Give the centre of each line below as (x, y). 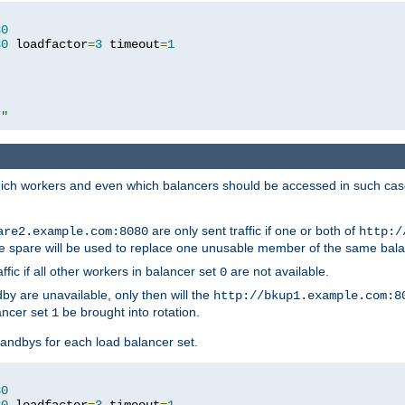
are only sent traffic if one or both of (254, 231)
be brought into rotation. (129, 312)
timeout (131, 44)
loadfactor (48, 44)
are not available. (278, 272)
